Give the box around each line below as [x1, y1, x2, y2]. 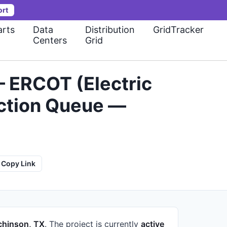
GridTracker [153, 24, 204, 35]
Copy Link [1, 159, 35, 168]
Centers [33, 35, 67, 46]
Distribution [85, 24, 135, 35]
